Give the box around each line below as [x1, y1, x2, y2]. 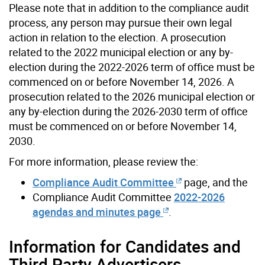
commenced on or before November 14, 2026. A [9, 75, 234, 89]
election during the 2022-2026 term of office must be [9, 60, 255, 74]
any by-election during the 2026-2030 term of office [9, 104, 248, 118]
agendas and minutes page [33, 205, 161, 219]
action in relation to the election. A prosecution [9, 30, 226, 44]
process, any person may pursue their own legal [9, 15, 232, 30]
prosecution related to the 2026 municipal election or [9, 89, 255, 104]
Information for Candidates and [9, 235, 241, 257]
